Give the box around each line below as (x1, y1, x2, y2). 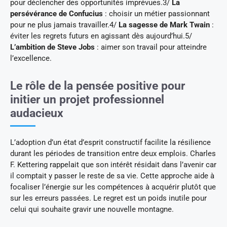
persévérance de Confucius (10, 9, 103, 18)
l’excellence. (10, 53, 52, 63)
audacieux (10, 106, 63, 120)
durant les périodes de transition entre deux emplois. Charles (10, 148, 216, 158)
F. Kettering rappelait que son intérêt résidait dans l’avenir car (10, 160, 216, 169)
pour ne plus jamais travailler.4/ (10, 20, 119, 29)
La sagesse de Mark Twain (119, 20, 210, 29)
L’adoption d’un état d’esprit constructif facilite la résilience (10, 137, 211, 147)
